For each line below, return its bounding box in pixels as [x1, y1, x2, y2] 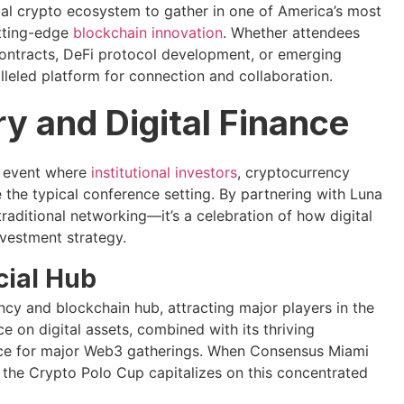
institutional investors [90, 163, 237, 182]
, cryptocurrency [236, 163, 350, 182]
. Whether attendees [222, 23, 360, 42]
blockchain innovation [72, 23, 223, 42]
